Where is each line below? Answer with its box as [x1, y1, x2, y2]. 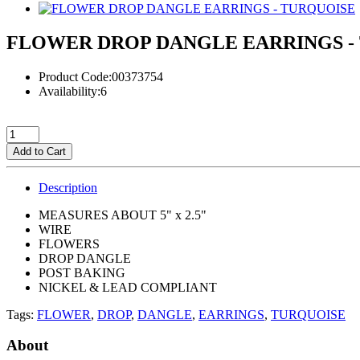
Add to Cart [13, 145, 66, 157]
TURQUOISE [271, 307, 346, 321]
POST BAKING [39, 265, 129, 280]
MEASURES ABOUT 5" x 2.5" [39, 207, 210, 222]
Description [39, 180, 97, 194]
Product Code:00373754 [39, 69, 163, 84]
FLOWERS [39, 236, 103, 251]
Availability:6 [39, 84, 107, 98]
